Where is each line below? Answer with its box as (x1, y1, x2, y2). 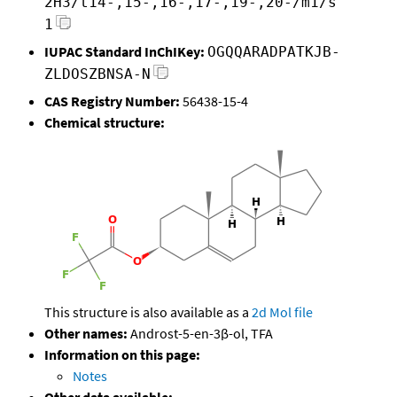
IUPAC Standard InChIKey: (44, 43, 205, 61)
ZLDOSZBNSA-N (44, 66, 151, 83)
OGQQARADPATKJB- (207, 43, 340, 61)
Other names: (44, 324, 128, 343)
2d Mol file (252, 303, 313, 322)
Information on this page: (44, 346, 200, 364)
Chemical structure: (44, 113, 165, 132)
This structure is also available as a (44, 303, 252, 322)
